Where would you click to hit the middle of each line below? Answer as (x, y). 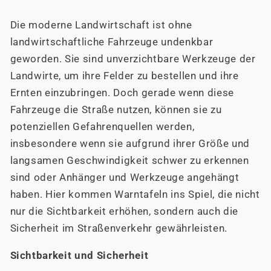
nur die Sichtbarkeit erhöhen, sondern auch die (124, 212)
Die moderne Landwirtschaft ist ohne (101, 25)
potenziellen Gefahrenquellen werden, (102, 127)
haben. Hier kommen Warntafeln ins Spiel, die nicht (135, 195)
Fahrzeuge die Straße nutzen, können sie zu (116, 110)
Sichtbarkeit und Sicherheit (79, 255)
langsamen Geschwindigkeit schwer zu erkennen (129, 161)
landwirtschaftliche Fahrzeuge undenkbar (112, 42)
